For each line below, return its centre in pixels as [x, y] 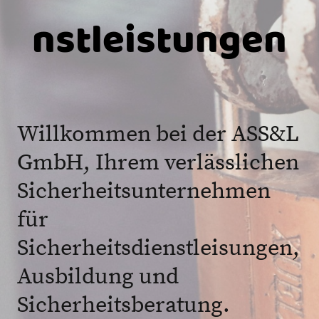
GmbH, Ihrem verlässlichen [158, 163]
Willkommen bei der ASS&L [158, 135]
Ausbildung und [98, 277]
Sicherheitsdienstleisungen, [158, 249]
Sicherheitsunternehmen [144, 192]
